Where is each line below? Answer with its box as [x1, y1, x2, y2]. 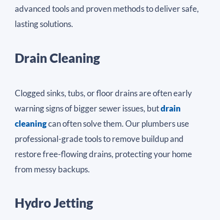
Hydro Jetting [15, 195, 93, 211]
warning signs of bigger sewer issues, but [15, 103, 161, 113]
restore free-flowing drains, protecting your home [15, 148, 192, 159]
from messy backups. [15, 164, 90, 174]
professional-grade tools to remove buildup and [15, 133, 184, 144]
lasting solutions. [15, 19, 73, 29]
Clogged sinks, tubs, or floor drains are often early [15, 87, 192, 98]
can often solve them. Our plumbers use [47, 118, 189, 129]
